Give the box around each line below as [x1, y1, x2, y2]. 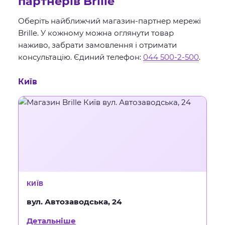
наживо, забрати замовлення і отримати [18, 40, 177, 50]
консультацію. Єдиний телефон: [18, 52, 143, 62]
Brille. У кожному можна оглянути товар [18, 28, 174, 38]
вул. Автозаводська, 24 [27, 197, 122, 206]
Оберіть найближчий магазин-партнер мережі [18, 16, 201, 26]
